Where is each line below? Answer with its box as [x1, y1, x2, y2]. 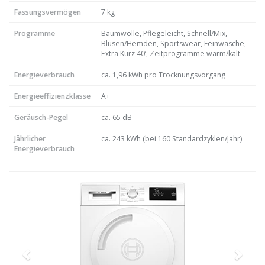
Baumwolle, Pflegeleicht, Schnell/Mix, [101, 28, 227, 38]
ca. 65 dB [101, 112, 132, 122]
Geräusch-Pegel [14, 112, 68, 122]
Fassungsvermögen [14, 7, 81, 17]
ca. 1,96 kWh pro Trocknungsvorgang [101, 70, 225, 80]
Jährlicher [14, 134, 46, 144]
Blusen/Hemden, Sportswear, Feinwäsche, [101, 38, 246, 49]
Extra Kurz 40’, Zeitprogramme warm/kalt [101, 49, 240, 59]
